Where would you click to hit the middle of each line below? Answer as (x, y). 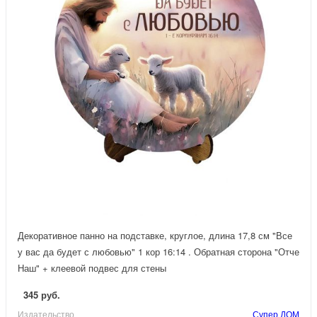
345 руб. (42, 294)
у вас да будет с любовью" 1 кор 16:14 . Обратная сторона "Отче (158, 251)
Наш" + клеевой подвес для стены (92, 267)
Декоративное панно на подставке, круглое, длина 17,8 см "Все (155, 235)
